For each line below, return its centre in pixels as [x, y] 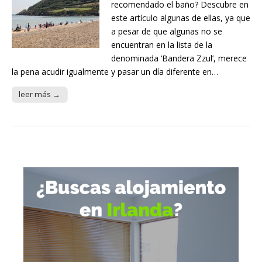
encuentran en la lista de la [162, 45]
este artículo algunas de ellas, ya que [181, 18]
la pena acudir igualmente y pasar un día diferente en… [115, 72]
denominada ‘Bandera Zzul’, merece [179, 58]
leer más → [39, 94]
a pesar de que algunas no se [167, 32]
